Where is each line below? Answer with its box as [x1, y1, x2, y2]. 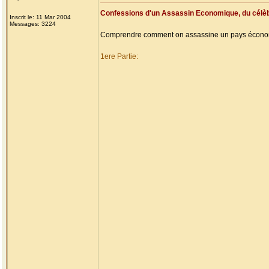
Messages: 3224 [10, 20, 56, 27]
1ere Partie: [100, 52, 138, 61]
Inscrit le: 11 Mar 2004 [10, 14, 71, 20]
